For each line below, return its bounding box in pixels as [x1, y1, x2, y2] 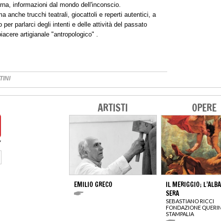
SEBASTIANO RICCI [166, 198, 214, 205]
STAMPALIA [166, 211, 194, 218]
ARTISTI [97, 101, 128, 115]
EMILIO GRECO [74, 180, 112, 189]
